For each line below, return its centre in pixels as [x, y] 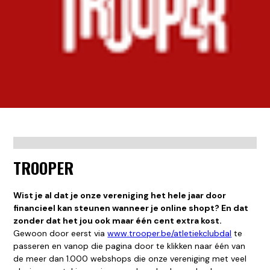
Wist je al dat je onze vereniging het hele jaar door [120, 196]
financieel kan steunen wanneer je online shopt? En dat [131, 208]
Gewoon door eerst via [61, 234]
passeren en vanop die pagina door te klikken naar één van [130, 246]
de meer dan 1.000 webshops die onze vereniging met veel [130, 259]
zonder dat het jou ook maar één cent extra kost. [118, 221]
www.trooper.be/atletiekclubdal [170, 234]
